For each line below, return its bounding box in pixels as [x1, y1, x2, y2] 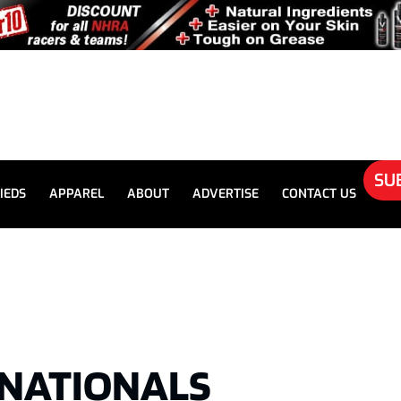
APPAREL [49, 185, 104, 202]
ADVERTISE [192, 185, 259, 202]
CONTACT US [282, 185, 356, 202]
